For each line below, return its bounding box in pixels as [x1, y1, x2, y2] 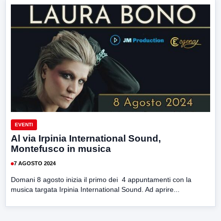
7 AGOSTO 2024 [14, 160, 56, 167]
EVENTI [15, 121, 33, 127]
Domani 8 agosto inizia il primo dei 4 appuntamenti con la [11, 175, 191, 184]
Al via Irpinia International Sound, [11, 133, 161, 144]
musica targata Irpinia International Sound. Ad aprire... [11, 185, 180, 193]
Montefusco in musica [11, 143, 111, 154]
